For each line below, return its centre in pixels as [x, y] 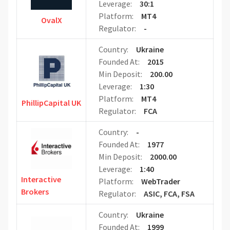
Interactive [41, 179]
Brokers [35, 192]
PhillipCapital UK [51, 103]
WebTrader [160, 181]
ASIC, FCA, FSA [169, 194]
